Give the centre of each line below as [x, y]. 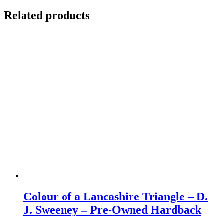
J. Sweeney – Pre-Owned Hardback [112, 209]
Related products [47, 15]
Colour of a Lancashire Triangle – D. [116, 196]
